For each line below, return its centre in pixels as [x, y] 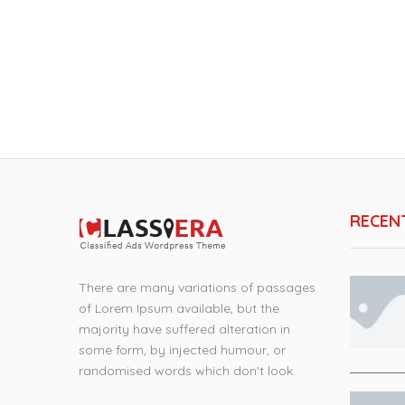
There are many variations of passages [197, 288]
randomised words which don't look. [187, 371]
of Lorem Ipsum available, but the [179, 309]
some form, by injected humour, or [182, 350]
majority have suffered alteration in [184, 330]
